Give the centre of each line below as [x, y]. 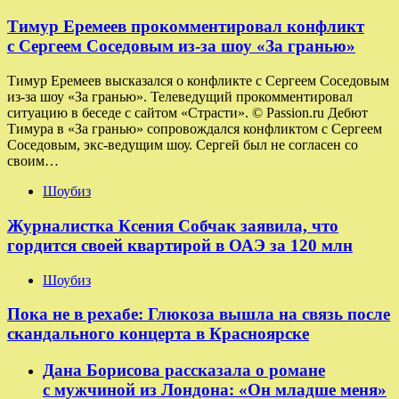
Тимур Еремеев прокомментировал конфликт [186, 27]
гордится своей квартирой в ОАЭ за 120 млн [180, 245]
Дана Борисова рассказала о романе [184, 370]
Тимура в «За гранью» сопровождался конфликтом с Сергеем [195, 129]
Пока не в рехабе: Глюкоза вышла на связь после [199, 314]
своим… [33, 161]
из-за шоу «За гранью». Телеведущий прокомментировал [180, 97]
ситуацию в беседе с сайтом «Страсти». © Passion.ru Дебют [187, 113]
